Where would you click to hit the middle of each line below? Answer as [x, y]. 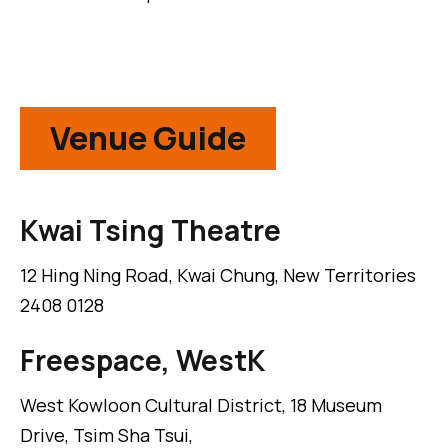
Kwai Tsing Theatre [150, 230]
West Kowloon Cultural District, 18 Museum [201, 405]
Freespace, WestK [142, 360]
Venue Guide [148, 138]
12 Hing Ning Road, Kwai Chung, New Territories [218, 275]
